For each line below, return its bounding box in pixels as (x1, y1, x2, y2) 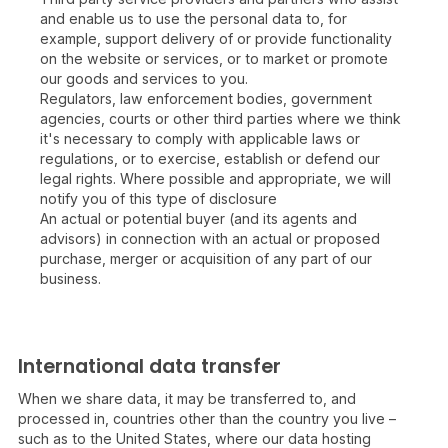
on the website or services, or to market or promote (40, 50, 388, 67)
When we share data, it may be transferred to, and (18, 390, 356, 407)
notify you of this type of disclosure (40, 190, 277, 207)
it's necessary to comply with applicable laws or (40, 130, 360, 147)
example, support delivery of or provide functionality (40, 30, 392, 47)
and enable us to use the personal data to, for (40, 10, 347, 27)
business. (40, 270, 101, 287)
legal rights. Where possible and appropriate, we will (40, 170, 391, 187)
